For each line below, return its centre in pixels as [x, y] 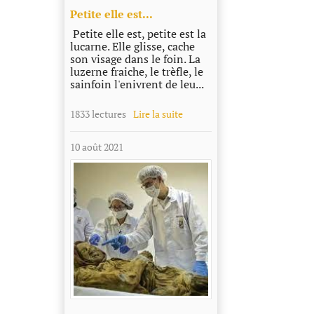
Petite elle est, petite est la [138, 34]
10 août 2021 [96, 147]
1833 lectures [98, 114]
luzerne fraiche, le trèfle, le [136, 72]
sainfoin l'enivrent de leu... [137, 84]
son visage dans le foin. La [135, 59]
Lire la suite [158, 114]
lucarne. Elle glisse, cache [132, 47]
